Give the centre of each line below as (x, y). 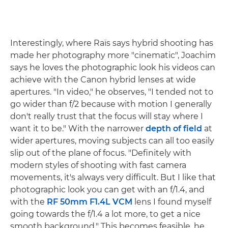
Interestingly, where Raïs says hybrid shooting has (112, 43)
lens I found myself (172, 202)
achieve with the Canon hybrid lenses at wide (103, 80)
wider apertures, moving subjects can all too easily (112, 141)
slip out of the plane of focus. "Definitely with (101, 153)
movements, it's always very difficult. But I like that (113, 178)
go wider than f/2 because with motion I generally (111, 104)
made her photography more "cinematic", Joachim (113, 55)
